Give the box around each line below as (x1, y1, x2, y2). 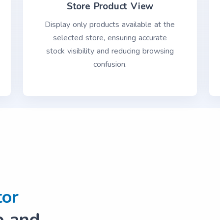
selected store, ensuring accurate (53, 32, 167, 43)
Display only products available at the (45, 19, 175, 30)
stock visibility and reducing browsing (46, 46, 174, 56)
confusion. (93, 59, 127, 70)
